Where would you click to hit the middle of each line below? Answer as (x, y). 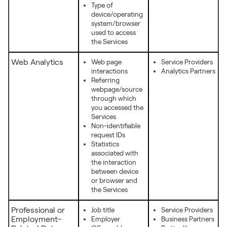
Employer (106, 219)
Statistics (105, 144)
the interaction (114, 162)
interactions (109, 71)
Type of (102, 5)
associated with (115, 153)
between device (115, 172)
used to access (113, 33)
